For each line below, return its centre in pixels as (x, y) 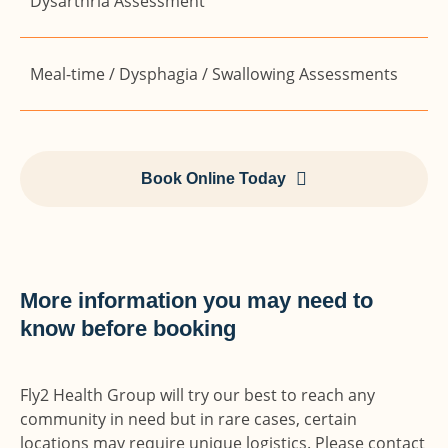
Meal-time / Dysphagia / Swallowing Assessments (214, 74)
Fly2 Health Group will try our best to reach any (197, 395)
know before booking (128, 328)
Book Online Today (213, 178)
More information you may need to (196, 300)
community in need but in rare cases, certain (188, 419)
